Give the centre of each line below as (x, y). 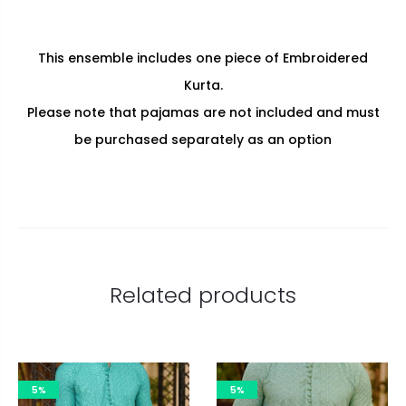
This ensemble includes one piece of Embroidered (203, 58)
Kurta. (203, 86)
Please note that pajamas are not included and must (203, 113)
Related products (203, 295)
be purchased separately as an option (203, 140)
